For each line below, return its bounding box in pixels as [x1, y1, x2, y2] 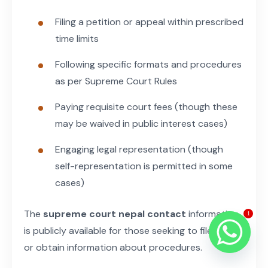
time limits [55, 32, 99, 45]
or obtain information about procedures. [24, 240, 202, 254]
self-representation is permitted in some [55, 159, 233, 172]
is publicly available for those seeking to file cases [24, 224, 240, 237]
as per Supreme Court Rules [55, 74, 177, 87]
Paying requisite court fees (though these [55, 100, 237, 113]
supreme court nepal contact [43, 207, 186, 220]
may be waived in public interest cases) [55, 117, 227, 130]
